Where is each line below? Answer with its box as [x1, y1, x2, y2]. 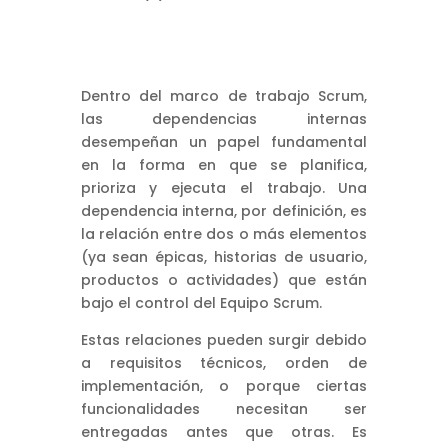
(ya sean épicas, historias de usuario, [80, 246, 368, 267]
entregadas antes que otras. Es [80, 421, 368, 442]
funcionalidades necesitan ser [80, 398, 368, 419]
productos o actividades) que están [80, 269, 368, 290]
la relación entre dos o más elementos [80, 223, 368, 244]
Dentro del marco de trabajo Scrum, [80, 85, 368, 106]
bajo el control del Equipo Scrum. [80, 292, 322, 313]
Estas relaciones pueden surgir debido [80, 329, 368, 350]
